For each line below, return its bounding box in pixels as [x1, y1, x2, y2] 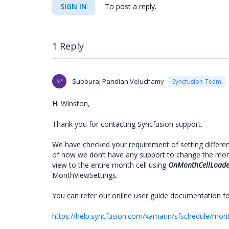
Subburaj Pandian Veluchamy [72, 77, 164, 86]
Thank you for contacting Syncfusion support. [52, 119, 204, 129]
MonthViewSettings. [52, 170, 120, 180]
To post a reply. [103, 2, 156, 11]
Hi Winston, [52, 99, 90, 108]
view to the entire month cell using [52, 160, 168, 170]
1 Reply [52, 40, 84, 52]
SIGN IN [60, 2, 87, 11]
